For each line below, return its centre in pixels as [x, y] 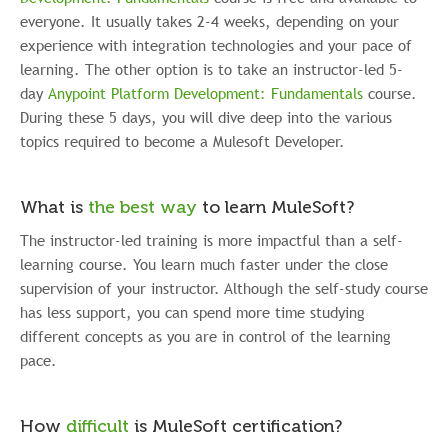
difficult [97, 426]
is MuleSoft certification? [238, 426]
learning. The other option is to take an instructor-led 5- [211, 68]
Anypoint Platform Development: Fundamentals [205, 92]
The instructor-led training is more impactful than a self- [211, 239]
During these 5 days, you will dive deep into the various [206, 116]
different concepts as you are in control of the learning [205, 335]
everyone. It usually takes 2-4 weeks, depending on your [209, 20]
